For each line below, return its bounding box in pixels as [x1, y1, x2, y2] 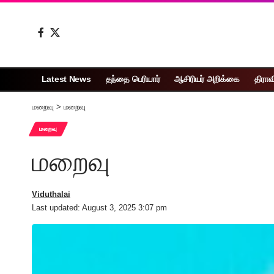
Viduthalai [32, 189, 70, 199]
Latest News [41, 74, 91, 84]
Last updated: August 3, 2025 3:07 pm [32, 202, 167, 212]
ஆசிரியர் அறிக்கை [174, 74, 240, 84]
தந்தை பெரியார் [105, 74, 160, 84]
